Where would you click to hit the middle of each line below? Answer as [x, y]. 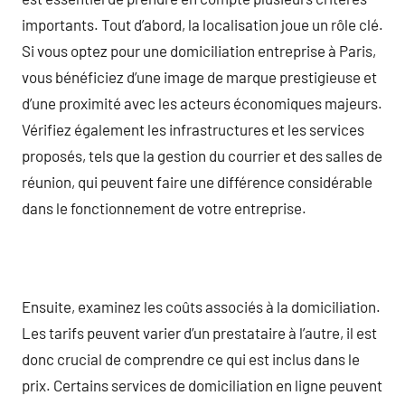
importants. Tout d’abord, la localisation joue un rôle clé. [202, 24]
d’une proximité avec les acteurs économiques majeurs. [202, 103]
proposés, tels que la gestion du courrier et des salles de [202, 155]
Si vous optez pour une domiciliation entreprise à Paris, [199, 50]
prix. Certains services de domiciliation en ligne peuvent [202, 385]
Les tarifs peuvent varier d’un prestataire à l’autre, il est [199, 332]
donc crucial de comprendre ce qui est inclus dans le [191, 358]
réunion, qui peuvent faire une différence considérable [197, 181]
